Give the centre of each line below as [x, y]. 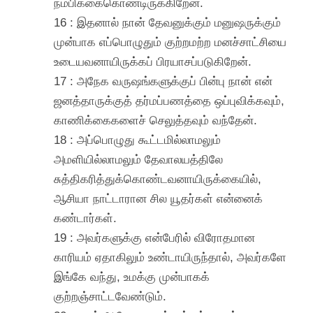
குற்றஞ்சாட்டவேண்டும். [110, 296]
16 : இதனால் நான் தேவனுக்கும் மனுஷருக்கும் [168, 22]
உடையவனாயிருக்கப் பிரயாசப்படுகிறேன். [153, 61]
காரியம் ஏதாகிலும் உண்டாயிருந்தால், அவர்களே [170, 257]
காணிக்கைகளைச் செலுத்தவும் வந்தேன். [156, 120]
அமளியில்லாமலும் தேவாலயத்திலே [139, 159]
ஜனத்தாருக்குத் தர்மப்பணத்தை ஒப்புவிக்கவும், [169, 100]
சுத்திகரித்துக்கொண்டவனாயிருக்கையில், [158, 179]
